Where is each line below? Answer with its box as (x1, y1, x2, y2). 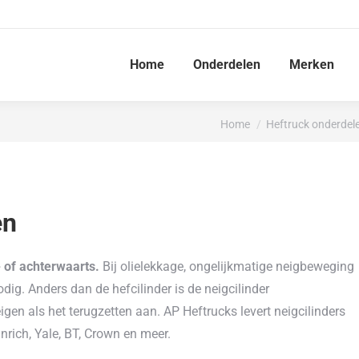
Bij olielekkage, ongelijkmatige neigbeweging (99, 259, 354, 274)
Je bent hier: (220, 110, 289, 125)
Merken (289, 57, 334, 72)
